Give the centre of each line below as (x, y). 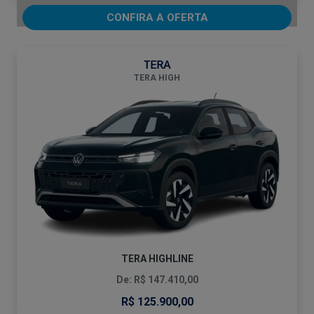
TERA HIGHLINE (157, 258)
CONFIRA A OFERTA (157, 18)
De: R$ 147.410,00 (157, 279)
